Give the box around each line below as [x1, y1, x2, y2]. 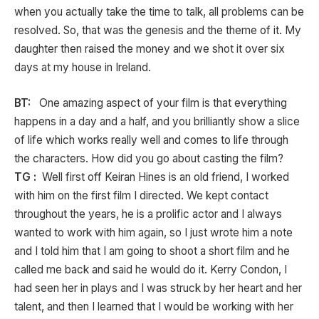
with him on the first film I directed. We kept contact [14, 188, 268, 202]
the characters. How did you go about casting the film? [14, 151, 283, 165]
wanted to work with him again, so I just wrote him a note [14, 225, 293, 239]
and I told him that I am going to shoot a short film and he [14, 244, 290, 258]
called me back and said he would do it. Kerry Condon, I [14, 262, 287, 276]
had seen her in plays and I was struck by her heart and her [14, 281, 302, 295]
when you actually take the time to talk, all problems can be [14, 4, 304, 19]
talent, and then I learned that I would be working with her [14, 299, 293, 313]
